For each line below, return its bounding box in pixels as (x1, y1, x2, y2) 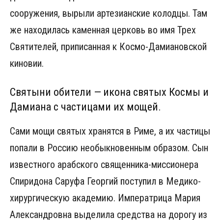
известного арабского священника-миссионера (10, 158, 198, 170)
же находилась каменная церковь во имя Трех (10, 24, 196, 36)
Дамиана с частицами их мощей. (10, 100, 161, 113)
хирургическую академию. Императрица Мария (10, 192, 200, 204)
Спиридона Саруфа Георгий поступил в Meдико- (10, 175, 201, 187)
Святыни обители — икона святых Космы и (10, 85, 209, 98)
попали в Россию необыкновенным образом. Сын (10, 141, 208, 154)
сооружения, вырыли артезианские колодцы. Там (10, 7, 207, 19)
